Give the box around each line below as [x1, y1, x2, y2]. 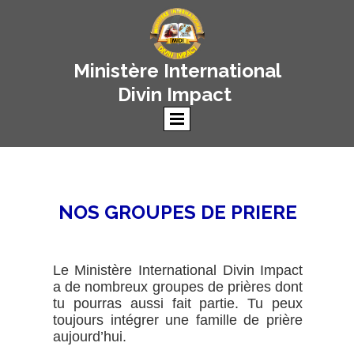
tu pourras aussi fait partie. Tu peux [52, 296, 303, 311]
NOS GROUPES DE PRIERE [58, 201, 297, 224]
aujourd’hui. [52, 329, 126, 345]
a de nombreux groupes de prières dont [52, 279, 303, 295]
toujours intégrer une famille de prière [52, 312, 303, 328]
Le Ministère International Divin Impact [52, 262, 303, 278]
